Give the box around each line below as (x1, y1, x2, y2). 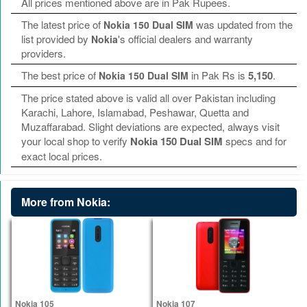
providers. (21, 46, 66, 61)
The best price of (21, 68, 99, 83)
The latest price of (21, 17, 103, 32)
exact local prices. (21, 149, 102, 164)
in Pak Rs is (188, 68, 248, 83)
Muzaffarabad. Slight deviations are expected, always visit (21, 119, 280, 134)
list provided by (21, 32, 91, 47)
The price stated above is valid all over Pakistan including (21, 90, 275, 106)
